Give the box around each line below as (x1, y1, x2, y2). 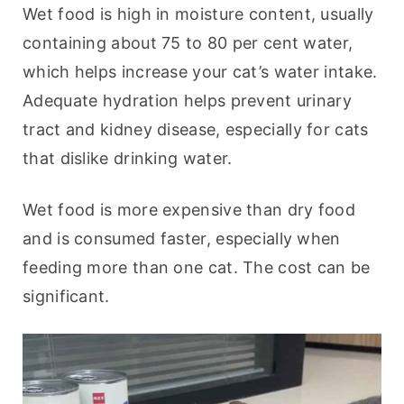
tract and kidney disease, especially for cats (23, 120, 369, 140)
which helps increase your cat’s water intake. (23, 62, 378, 82)
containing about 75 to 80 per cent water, (23, 33, 353, 53)
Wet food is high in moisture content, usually (23, 5, 374, 24)
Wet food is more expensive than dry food (23, 200, 355, 220)
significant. (23, 287, 110, 307)
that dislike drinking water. (23, 149, 233, 169)
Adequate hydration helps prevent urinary (23, 91, 352, 111)
